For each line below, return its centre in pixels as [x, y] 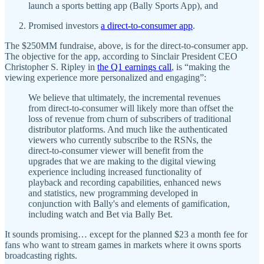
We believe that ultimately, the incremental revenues [124, 98]
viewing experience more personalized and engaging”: [105, 78]
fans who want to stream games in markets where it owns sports [123, 245]
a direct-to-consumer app [147, 26]
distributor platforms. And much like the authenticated [128, 130]
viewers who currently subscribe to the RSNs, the [120, 140]
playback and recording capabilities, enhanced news [125, 183]
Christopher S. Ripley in [51, 67]
